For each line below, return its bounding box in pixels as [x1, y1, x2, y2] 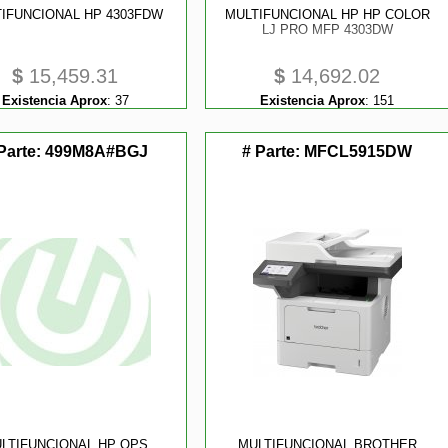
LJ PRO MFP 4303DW [261, 22, 393, 37]
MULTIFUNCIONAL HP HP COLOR [224, 7, 430, 22]
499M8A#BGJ [44, 143, 148, 160]
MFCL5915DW [304, 143, 413, 160]
